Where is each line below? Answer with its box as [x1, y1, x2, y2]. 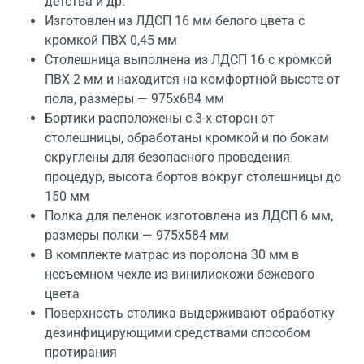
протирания [45, 344, 117, 361]
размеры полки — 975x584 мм [45, 227, 229, 244]
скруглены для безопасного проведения [45, 149, 290, 166]
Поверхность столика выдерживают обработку [45, 305, 335, 322]
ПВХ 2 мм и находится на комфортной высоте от [45, 71, 340, 88]
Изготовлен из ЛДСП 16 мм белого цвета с [45, 13, 305, 29]
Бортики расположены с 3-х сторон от [45, 110, 275, 127]
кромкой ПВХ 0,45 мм [45, 32, 177, 49]
